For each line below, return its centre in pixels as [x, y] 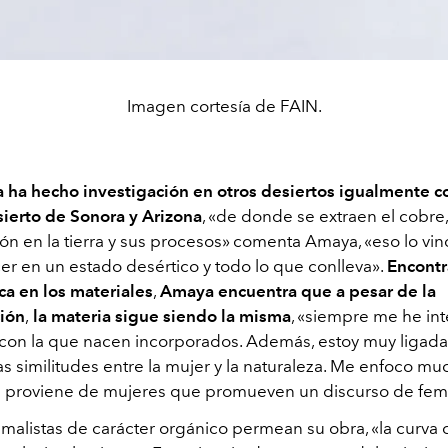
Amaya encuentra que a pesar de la [298, 291]
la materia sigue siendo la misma [160, 316]
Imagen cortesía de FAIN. [224, 106]
